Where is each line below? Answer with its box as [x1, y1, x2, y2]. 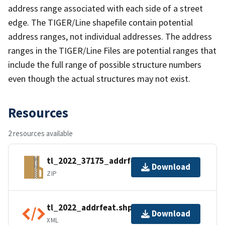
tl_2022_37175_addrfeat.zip [47, 155, 158, 167]
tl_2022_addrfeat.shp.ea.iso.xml [47, 202, 175, 213]
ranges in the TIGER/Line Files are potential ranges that [8, 44, 216, 56]
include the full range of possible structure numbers [8, 58, 201, 70]
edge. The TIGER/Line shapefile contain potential [8, 16, 193, 28]
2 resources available [8, 128, 73, 138]
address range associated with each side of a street [8, 2, 203, 14]
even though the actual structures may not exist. [8, 72, 190, 84]
